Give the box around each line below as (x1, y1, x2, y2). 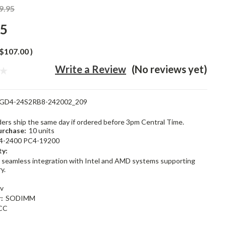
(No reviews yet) (132, 63, 207, 75)
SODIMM (5, 194, 35, 202)
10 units (28, 126, 54, 135)
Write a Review (55, 63, 127, 75)
